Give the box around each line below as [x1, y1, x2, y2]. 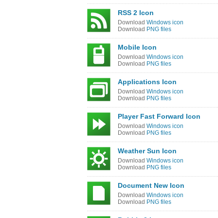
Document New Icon [118, 182, 184, 189]
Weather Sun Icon [118, 147, 177, 155]
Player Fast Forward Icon [118, 112, 200, 120]
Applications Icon [118, 78, 177, 86]
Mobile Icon [118, 43, 157, 51]
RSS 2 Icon [118, 9, 154, 17]
